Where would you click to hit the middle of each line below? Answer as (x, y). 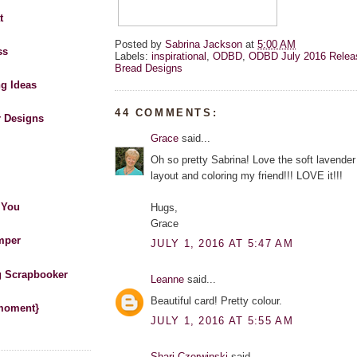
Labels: (133, 57)
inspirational (179, 57)
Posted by (140, 45)
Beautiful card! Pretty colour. (216, 300)
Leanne (167, 280)
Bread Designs (149, 69)
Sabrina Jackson (204, 45)
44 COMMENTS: (167, 113)
